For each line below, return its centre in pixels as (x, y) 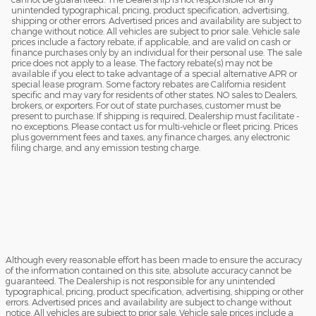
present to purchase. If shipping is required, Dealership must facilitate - (155, 116)
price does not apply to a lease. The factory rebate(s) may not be (142, 63)
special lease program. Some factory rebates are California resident (148, 84)
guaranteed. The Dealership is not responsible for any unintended (140, 281)
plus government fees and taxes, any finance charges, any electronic (151, 137)
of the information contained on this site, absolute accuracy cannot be (148, 270)
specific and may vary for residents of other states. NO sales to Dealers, (154, 95)
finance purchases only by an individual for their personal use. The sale (157, 52)
